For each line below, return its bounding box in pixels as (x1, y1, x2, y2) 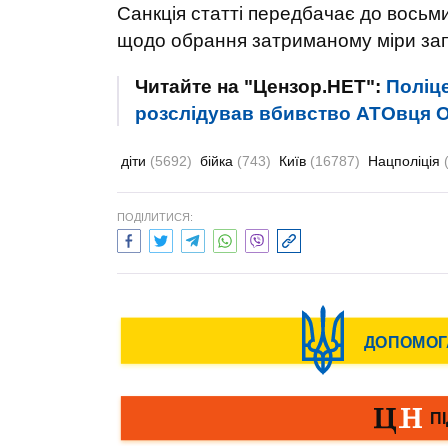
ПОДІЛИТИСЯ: (117, 211, 193, 223)
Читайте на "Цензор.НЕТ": (135, 76, 386, 97)
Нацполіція (368, 153, 444, 169)
